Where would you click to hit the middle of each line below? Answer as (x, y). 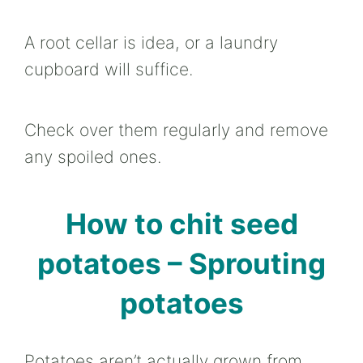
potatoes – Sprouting (181, 263)
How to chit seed (181, 224)
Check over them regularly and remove (176, 130)
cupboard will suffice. (109, 69)
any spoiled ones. (93, 157)
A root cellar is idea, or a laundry (151, 43)
